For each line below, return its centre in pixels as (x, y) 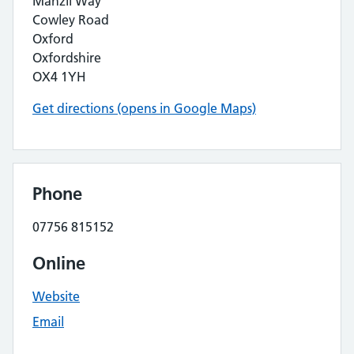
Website (56, 296)
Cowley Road (71, 20)
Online (59, 263)
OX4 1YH (59, 77)
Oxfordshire (67, 58)
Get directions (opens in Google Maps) (144, 108)
